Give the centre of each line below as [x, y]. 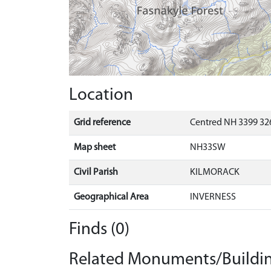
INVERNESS [213, 197]
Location [101, 95]
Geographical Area [111, 197]
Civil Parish [96, 172]
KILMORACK [215, 172]
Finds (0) [99, 230]
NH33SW [208, 148]
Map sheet [95, 148]
